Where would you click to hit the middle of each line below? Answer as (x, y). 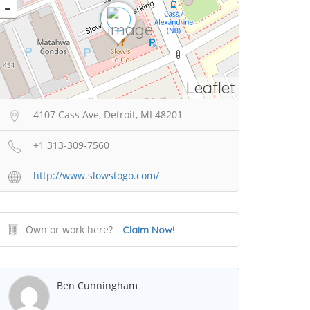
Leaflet (211, 88)
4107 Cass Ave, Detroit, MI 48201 (108, 115)
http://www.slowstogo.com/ (96, 176)
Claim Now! (148, 230)
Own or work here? (69, 230)
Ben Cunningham (97, 286)
